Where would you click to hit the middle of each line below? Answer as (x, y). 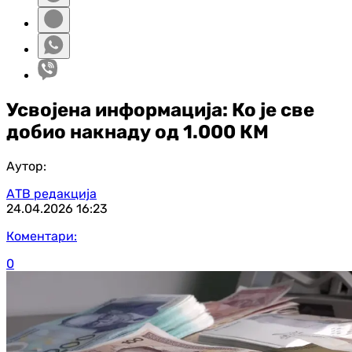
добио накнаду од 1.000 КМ (137, 132)
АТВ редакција (51, 193)
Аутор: (26, 166)
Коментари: (42, 236)
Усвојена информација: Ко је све (160, 110)
